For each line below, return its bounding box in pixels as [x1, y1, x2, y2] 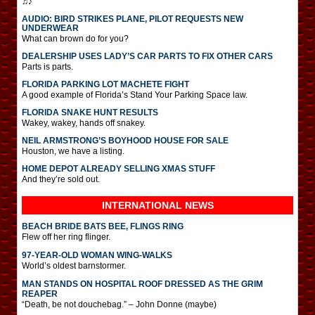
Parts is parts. [22, 61, 73, 72]
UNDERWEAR [22, 22, 79, 33]
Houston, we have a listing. [22, 146, 124, 156]
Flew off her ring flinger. [22, 231, 110, 242]
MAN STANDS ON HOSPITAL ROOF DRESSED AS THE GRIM [22, 278, 263, 289]
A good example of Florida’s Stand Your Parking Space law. [22, 89, 247, 100]
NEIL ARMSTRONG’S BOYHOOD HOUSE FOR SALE [22, 135, 229, 146]
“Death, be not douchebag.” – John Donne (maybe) [22, 299, 217, 309]
